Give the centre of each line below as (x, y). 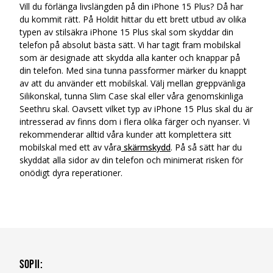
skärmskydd (146, 147)
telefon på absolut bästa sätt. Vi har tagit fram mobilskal (130, 45)
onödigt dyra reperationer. (71, 173)
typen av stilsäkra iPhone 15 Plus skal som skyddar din (126, 32)
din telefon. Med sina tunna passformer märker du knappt (133, 70)
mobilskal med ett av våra (70, 147)
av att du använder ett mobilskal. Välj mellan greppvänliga (133, 83)
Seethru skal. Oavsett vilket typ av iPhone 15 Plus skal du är (136, 109)
